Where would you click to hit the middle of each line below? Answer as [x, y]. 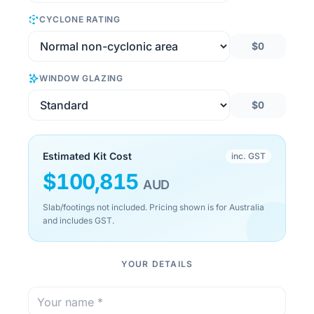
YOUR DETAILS [157, 264]
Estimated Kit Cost [87, 156]
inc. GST [248, 156]
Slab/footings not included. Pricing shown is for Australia [153, 207]
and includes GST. [78, 220]
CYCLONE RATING [80, 19]
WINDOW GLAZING [81, 78]
